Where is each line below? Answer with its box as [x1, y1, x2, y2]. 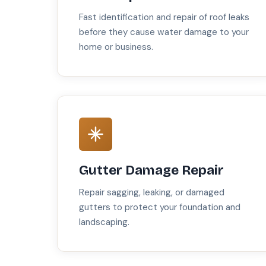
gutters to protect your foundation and [79, 201, 240, 214]
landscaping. [79, 216, 129, 229]
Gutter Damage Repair [79, 162, 224, 179]
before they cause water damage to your [79, 26, 249, 39]
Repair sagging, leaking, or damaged [79, 186, 224, 199]
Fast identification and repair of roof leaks [79, 11, 249, 24]
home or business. [79, 41, 153, 53]
